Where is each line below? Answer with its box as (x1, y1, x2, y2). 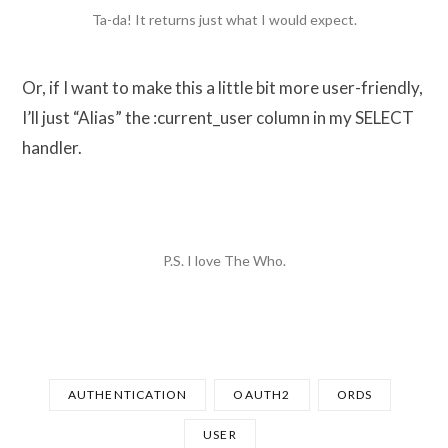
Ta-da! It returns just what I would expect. (91, 11, 357, 28)
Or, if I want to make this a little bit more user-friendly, (22, 77, 423, 99)
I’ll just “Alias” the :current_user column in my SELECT (22, 107, 414, 129)
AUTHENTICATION (67, 387, 188, 403)
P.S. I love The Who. (162, 252, 286, 270)
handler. (22, 137, 82, 159)
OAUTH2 (233, 387, 291, 403)
